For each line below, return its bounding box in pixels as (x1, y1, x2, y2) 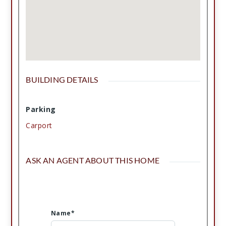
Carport (26, 120, 52, 130)
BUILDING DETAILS (26, 74, 98, 84)
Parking (26, 104, 56, 114)
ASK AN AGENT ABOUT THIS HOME (26, 155, 160, 165)
